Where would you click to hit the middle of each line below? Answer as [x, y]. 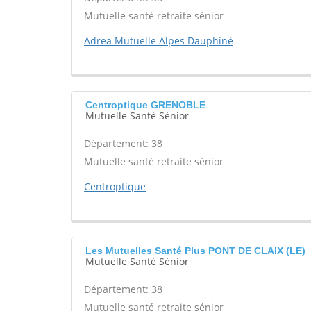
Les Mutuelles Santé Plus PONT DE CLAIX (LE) [195, 251]
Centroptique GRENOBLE [145, 105]
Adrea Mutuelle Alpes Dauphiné [159, 41]
